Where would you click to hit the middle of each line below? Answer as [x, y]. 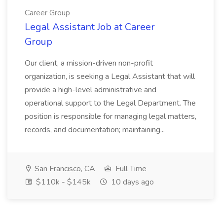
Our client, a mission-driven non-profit [89, 63]
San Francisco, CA [64, 169]
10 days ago [131, 182]
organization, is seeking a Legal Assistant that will [110, 76]
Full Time [130, 169]
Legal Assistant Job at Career [90, 27]
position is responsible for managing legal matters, [110, 116]
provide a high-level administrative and [91, 90]
